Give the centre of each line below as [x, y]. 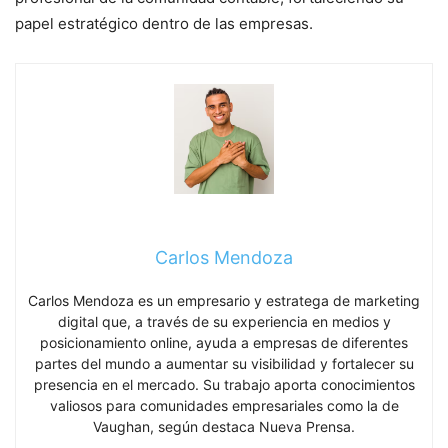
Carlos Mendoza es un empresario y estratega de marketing [224, 300]
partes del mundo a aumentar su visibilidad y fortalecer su [224, 363]
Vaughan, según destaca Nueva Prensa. [224, 426]
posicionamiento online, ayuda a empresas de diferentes [224, 342]
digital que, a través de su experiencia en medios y [224, 321]
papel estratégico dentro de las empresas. [164, 23]
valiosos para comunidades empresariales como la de [224, 405]
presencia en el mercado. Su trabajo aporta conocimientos [224, 384]
